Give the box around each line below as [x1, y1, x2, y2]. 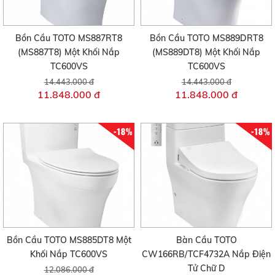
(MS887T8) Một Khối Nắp [18, 46, 120, 58]
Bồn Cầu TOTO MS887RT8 [15, 32, 122, 44]
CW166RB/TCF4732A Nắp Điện [142, 249, 271, 260]
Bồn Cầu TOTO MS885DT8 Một [6, 234, 131, 246]
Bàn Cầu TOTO [176, 234, 237, 246]
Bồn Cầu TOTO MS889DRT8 [149, 32, 263, 44]
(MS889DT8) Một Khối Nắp [152, 46, 260, 58]
